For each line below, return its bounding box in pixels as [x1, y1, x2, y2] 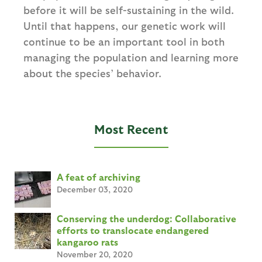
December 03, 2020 [57, 184, 133, 195]
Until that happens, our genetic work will [23, 19, 226, 32]
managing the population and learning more [23, 51, 239, 64]
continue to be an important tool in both [23, 35, 225, 48]
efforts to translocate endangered [57, 225, 209, 236]
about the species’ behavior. [23, 67, 161, 80]
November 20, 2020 [57, 249, 133, 260]
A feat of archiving [57, 171, 140, 183]
